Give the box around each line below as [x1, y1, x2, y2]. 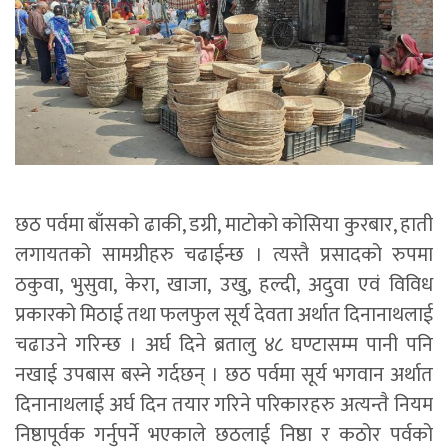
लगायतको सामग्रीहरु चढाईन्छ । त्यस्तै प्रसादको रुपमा [15, 238, 433, 273]
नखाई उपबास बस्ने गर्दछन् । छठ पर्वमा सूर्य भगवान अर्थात [15, 358, 433, 393]
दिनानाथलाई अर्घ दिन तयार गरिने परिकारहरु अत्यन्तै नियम [15, 388, 433, 423]
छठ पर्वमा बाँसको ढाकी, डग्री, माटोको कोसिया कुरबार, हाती [15, 208, 433, 243]
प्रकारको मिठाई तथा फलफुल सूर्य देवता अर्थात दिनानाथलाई [15, 298, 433, 333]
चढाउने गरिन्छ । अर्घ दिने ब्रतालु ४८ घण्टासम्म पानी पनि [15, 328, 433, 363]
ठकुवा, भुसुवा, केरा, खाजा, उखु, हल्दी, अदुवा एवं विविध [15, 268, 433, 303]
